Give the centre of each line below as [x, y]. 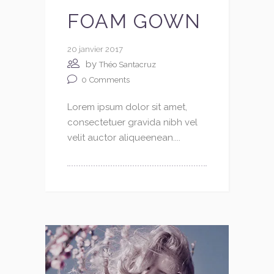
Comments [109, 80]
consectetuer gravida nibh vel [132, 123]
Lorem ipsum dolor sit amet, [127, 107]
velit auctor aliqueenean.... [124, 138]
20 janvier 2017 [95, 49]
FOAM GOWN [134, 21]
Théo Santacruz [128, 65]
